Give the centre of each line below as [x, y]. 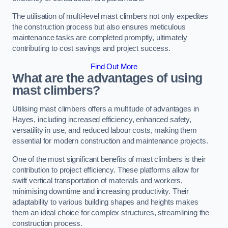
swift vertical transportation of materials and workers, [98, 181]
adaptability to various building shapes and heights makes [105, 202]
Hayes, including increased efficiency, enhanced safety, [102, 120]
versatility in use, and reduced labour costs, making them [105, 131]
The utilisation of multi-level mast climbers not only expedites [110, 17]
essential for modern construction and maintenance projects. [110, 141]
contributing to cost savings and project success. [91, 49]
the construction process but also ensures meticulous [99, 27]
